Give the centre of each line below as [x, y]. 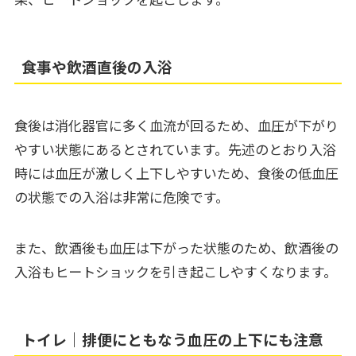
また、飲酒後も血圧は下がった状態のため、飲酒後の [176, 248]
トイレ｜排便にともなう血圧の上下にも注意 [173, 339]
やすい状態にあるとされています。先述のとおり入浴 [175, 149]
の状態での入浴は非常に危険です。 [121, 197]
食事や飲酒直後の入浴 [97, 66]
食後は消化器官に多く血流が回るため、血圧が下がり [176, 126]
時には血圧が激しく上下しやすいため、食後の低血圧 [176, 173]
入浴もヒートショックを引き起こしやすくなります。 [175, 272]
